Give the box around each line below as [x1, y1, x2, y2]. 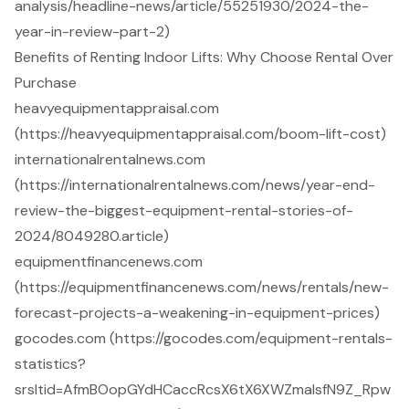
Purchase [15, 72, 77, 92]
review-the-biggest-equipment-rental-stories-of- [15, 200, 353, 220]
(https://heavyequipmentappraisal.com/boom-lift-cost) [15, 123, 386, 143]
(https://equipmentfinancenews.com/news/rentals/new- [15, 277, 389, 297]
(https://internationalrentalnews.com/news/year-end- [15, 174, 375, 194]
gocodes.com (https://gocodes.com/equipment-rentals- [15, 328, 393, 348]
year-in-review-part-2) [15, 21, 170, 41]
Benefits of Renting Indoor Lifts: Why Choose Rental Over [15, 47, 393, 67]
